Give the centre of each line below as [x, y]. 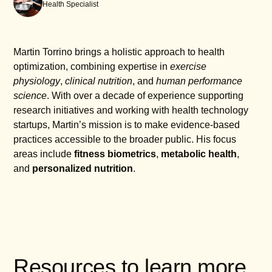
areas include [44, 154]
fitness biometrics [115, 154]
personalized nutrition [83, 168]
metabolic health [199, 154]
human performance [199, 81]
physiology [37, 81]
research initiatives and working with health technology [131, 110]
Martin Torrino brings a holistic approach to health [119, 52]
